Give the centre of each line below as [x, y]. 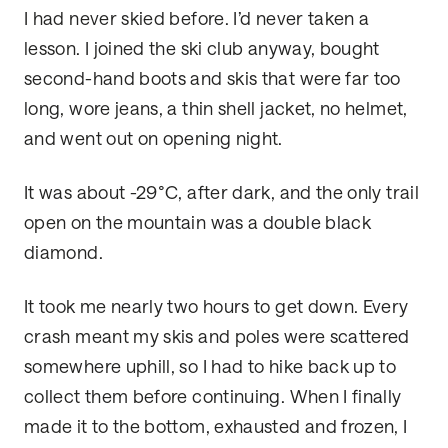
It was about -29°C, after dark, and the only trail [221, 193]
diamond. [63, 253]
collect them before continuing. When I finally [213, 397]
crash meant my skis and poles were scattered [217, 337]
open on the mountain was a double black [198, 223]
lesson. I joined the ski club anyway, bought [202, 49]
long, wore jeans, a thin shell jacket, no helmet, [216, 109]
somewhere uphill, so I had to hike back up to [210, 367]
